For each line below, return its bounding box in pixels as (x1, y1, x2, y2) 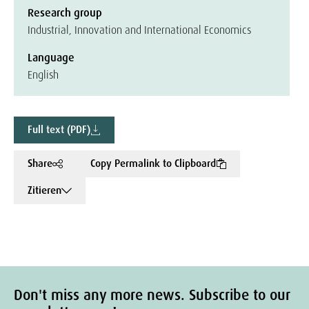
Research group (28, 6, 102, 20)
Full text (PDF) (28, 123, 90, 137)
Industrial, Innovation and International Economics (28, 23, 251, 37)
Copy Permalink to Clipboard (90, 157, 216, 170)
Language (28, 50, 74, 65)
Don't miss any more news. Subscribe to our (14, 286, 290, 305)
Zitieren (28, 183, 61, 197)
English (28, 68, 59, 82)
